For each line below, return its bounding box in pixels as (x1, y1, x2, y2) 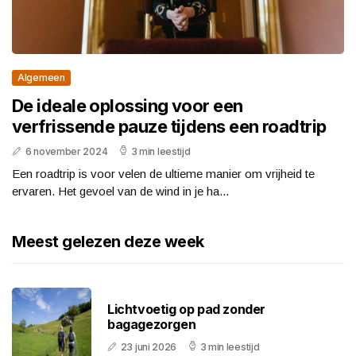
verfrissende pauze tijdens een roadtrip (12, 116, 327, 137)
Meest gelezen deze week (12, 232, 204, 252)
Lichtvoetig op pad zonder (107, 301, 266, 318)
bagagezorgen (107, 316, 196, 333)
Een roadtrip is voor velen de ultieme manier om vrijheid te (12, 167, 315, 181)
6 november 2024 (25, 145, 108, 158)
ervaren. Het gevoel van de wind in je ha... (12, 184, 229, 199)
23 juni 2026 (120, 341, 177, 354)
